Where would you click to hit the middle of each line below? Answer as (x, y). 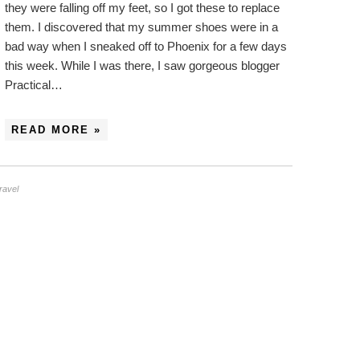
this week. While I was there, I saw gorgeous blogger (142, 65)
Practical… (34, 85)
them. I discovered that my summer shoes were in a (141, 27)
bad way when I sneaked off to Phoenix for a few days (146, 46)
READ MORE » (56, 130)
